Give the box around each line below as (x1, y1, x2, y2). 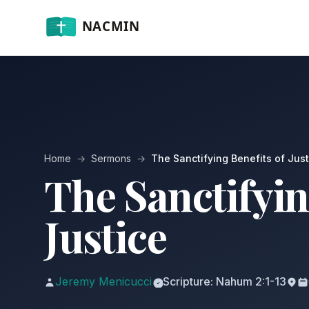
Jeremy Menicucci (55, 275, 152, 288)
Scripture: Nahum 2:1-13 (163, 275, 286, 288)
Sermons (91, 152, 131, 164)
